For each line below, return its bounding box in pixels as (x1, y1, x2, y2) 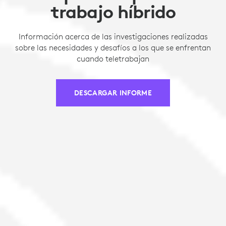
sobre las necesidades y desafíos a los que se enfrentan (15, 42, 211, 53)
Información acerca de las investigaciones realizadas (18, 31, 208, 42)
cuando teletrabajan (77, 53, 149, 64)
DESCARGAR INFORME (74, 88, 152, 98)
